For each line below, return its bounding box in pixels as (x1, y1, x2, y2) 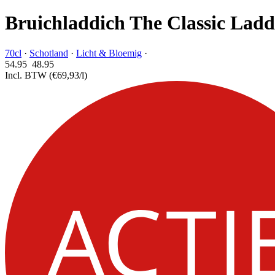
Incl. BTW (5, 69, 49, 80)
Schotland (29, 47, 68, 58)
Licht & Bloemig (76, 47, 142, 58)
